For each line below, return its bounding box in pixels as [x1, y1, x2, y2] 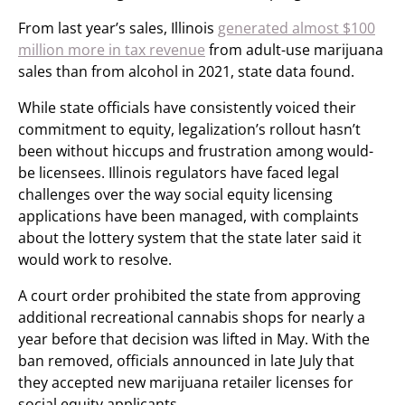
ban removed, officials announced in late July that [18, 351, 354, 371]
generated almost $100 [218, 18, 375, 38]
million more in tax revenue [18, 40, 205, 60]
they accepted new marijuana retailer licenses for [18, 372, 353, 392]
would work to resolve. [18, 250, 172, 269]
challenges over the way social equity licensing [18, 184, 333, 204]
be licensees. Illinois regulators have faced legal [18, 163, 339, 183]
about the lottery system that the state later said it [18, 228, 362, 248]
